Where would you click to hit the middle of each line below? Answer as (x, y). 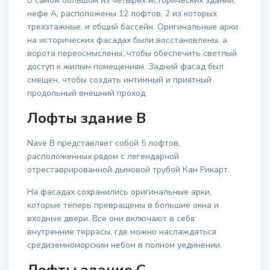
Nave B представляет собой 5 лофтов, (104, 143)
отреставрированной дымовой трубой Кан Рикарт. (129, 170)
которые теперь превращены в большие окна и (123, 206)
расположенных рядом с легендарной (103, 157)
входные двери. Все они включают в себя (111, 219)
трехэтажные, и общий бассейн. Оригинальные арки (133, 27)
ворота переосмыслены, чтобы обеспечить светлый (132, 54)
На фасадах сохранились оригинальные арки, (120, 192)
